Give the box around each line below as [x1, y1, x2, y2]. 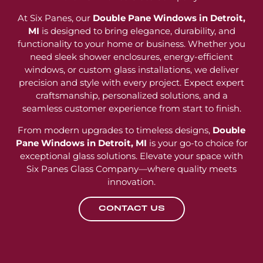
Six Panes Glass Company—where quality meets [26, 163, 237, 174]
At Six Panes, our [18, 12, 93, 24]
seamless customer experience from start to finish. [22, 103, 241, 114]
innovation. [107, 176, 156, 187]
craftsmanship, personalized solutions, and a [35, 90, 228, 102]
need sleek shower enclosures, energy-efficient [30, 51, 233, 63]
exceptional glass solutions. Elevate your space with [20, 150, 243, 161]
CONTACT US [98, 203, 165, 213]
